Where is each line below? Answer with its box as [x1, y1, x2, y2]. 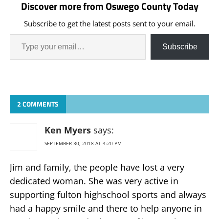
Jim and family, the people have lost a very [10, 161, 184, 173]
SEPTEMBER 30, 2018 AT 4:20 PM [44, 139, 122, 147]
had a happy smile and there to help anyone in [10, 202, 202, 214]
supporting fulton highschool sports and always [10, 188, 206, 200]
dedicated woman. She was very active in [10, 175, 178, 187]
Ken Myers [44, 124, 91, 136]
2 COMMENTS [17, 98, 59, 109]
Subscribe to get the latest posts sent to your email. [23, 18, 196, 28]
